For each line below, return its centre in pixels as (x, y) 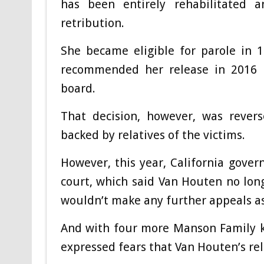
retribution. (92, 23)
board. (78, 88)
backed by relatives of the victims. (153, 135)
